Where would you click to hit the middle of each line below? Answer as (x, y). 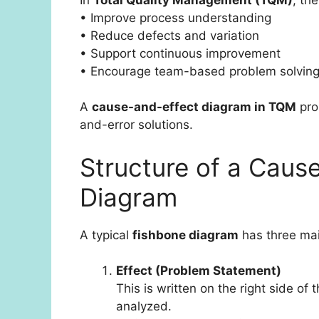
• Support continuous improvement (180, 53)
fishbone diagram (185, 235)
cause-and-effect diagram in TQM (194, 107)
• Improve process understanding (176, 17)
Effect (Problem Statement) (199, 271)
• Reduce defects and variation (169, 35)
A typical (106, 235)
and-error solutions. (136, 125)
